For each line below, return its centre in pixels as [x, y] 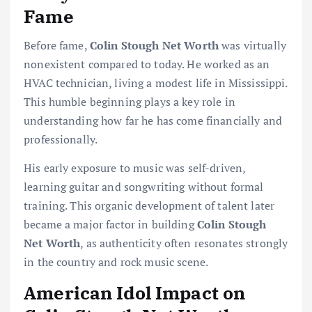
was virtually [253, 46]
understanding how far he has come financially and [153, 121]
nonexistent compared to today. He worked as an [147, 64]
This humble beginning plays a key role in [130, 102]
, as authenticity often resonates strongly [184, 243]
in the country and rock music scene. [116, 262]
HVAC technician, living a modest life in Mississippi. [156, 83]
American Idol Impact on [135, 293]
